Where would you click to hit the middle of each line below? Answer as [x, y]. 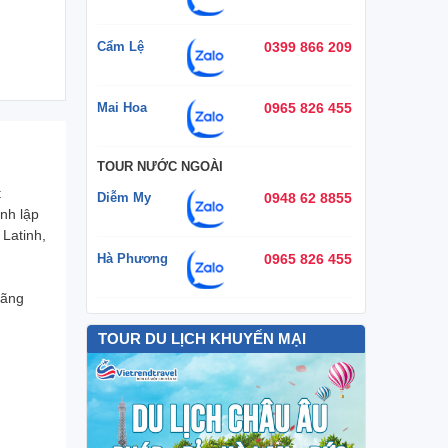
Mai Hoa [122, 107]
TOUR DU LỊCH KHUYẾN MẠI [202, 338]
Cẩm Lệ [120, 46]
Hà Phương [132, 258]
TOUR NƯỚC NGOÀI [160, 166]
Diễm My [124, 197]
